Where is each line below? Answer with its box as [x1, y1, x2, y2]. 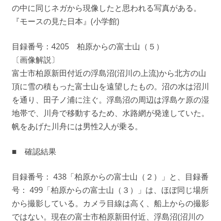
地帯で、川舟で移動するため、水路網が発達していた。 [12, 108, 209, 119]
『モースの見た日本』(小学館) [12, 16, 119, 27]
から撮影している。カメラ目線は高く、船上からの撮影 [12, 198, 209, 209]
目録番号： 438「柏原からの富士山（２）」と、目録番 [12, 171, 209, 183]
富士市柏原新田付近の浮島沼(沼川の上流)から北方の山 [12, 68, 206, 79]
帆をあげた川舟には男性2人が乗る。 [12, 121, 143, 132]
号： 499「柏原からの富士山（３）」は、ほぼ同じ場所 [12, 184, 209, 196]
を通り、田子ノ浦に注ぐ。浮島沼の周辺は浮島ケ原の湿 [12, 94, 209, 106]
